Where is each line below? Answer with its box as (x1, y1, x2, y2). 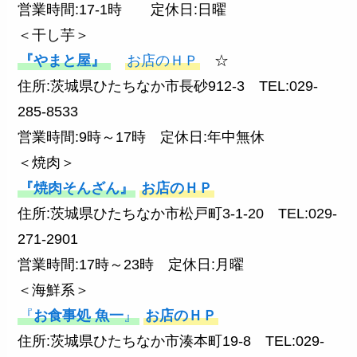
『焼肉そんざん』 (19, 180, 135, 197)
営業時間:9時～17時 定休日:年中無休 (18, 129, 265, 146)
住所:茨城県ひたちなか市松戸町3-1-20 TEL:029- (18, 206, 338, 222)
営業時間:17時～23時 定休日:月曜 (18, 257, 245, 273)
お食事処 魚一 (33, 308, 124, 324)
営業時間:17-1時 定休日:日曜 (18, 2, 227, 18)
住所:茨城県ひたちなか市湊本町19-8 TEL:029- (18, 333, 325, 350)
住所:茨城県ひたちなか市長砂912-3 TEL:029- (18, 78, 319, 95)
